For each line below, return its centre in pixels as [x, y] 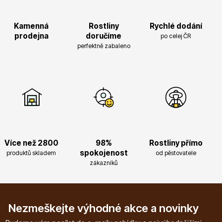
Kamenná [31, 26]
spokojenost [104, 153]
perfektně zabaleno [104, 46]
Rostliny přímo [176, 143]
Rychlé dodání [176, 26]
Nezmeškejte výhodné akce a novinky [104, 208]
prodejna [31, 36]
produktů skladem [31, 153]
